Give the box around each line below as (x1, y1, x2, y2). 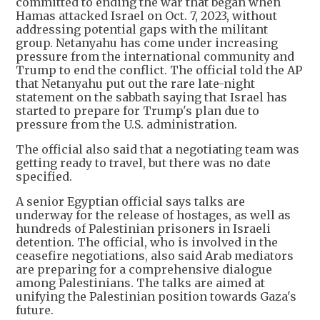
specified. (16, 169, 72, 184)
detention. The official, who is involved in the (16, 234, 278, 249)
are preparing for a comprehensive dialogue (16, 261, 272, 276)
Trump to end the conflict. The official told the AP (16, 62, 302, 77)
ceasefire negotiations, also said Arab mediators (16, 248, 294, 263)
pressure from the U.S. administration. (16, 116, 237, 131)
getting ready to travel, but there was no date (16, 155, 271, 170)
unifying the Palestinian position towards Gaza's (16, 289, 296, 304)
